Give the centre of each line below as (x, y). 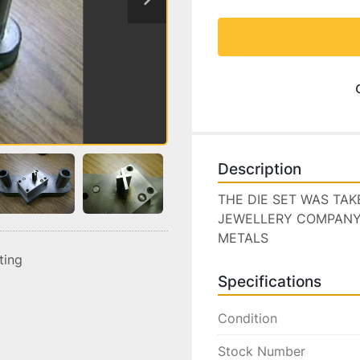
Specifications (270, 282)
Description (260, 169)
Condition (247, 318)
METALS (243, 238)
